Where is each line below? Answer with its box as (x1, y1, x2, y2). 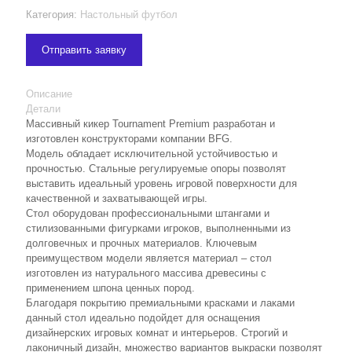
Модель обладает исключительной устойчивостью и (26, 148, 277, 159)
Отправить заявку (42, 44, 126, 56)
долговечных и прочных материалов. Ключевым (26, 237, 257, 249)
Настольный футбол (80, 9, 178, 20)
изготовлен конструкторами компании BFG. (26, 133, 233, 145)
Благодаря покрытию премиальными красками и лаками (26, 297, 295, 309)
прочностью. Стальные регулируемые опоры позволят (26, 163, 286, 174)
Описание (26, 88, 72, 100)
